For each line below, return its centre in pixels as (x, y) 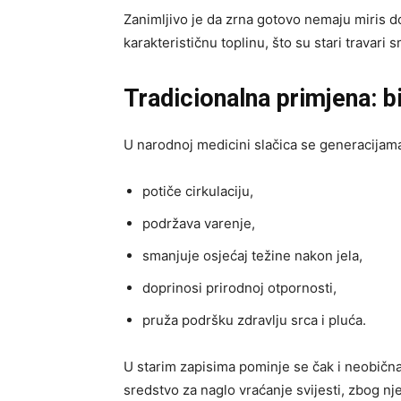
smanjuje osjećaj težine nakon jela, (252, 255)
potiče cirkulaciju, (198, 191)
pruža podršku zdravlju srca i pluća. (254, 320)
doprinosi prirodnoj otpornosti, (239, 287)
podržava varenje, (199, 223)
